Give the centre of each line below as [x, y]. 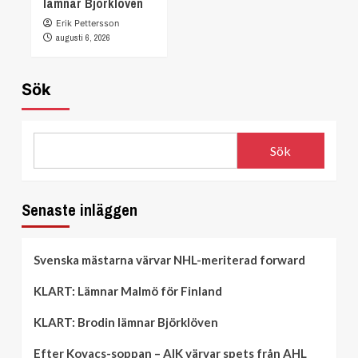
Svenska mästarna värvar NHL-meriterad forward [169, 260]
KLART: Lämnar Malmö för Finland [128, 291]
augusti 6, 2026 [83, 38]
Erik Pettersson [88, 24]
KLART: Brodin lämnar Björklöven [126, 322]
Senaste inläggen [80, 210]
